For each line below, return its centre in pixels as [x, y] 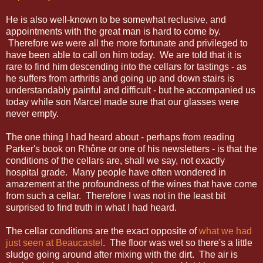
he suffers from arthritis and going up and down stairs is [120, 78]
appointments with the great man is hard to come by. [113, 31]
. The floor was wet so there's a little [178, 242]
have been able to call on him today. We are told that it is [124, 55]
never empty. [32, 113]
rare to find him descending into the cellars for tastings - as [126, 66]
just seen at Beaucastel [54, 242]
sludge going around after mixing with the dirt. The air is [122, 254]
